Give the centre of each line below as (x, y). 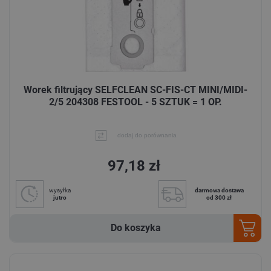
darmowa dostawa (219, 190)
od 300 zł (219, 197)
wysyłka (60, 190)
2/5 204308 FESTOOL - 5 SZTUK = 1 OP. (135, 102)
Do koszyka (135, 227)
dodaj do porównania (147, 135)
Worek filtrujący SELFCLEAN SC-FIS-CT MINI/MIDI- (135, 90)
